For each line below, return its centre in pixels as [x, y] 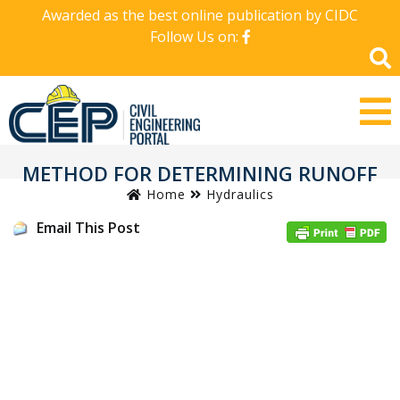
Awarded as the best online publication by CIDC [200, 15]
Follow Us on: [196, 37]
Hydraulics [240, 194]
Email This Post [88, 227]
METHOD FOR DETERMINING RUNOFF [200, 173]
